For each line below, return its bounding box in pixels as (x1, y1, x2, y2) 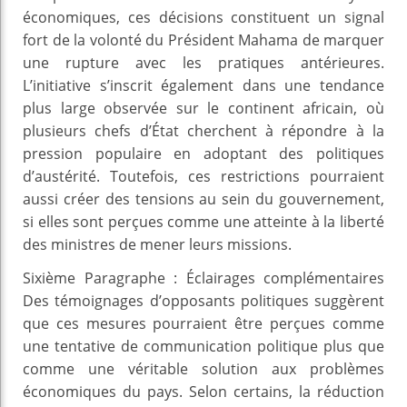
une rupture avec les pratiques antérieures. (23, 52, 384, 73)
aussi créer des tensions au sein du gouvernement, (23, 188, 384, 209)
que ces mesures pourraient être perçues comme (23, 313, 384, 333)
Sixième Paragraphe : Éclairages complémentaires (23, 267, 384, 288)
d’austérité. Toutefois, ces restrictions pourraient (23, 165, 384, 186)
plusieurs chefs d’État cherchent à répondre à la (23, 120, 384, 141)
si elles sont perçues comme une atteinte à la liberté (23, 211, 384, 232)
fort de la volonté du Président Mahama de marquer (23, 29, 384, 50)
